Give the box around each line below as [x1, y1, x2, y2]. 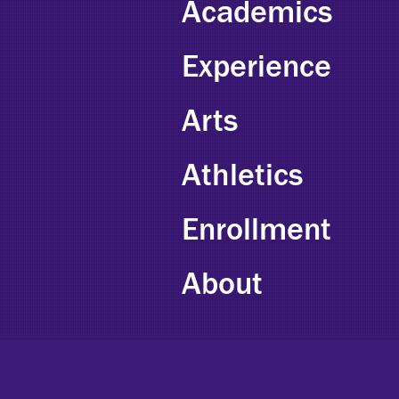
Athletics [182, 157, 304, 195]
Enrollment [182, 211, 332, 249]
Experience [182, 48, 332, 86]
